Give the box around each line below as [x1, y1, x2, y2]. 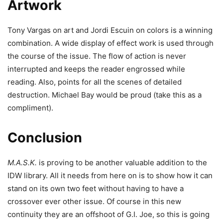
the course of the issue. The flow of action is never [7, 51, 186, 61]
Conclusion [7, 129, 82, 146]
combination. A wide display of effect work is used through [7, 38, 214, 48]
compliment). [7, 103, 53, 112]
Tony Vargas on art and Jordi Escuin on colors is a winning [7, 25, 213, 35]
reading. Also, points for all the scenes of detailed [7, 77, 182, 87]
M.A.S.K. [7, 157, 37, 167]
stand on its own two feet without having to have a [7, 183, 184, 193]
